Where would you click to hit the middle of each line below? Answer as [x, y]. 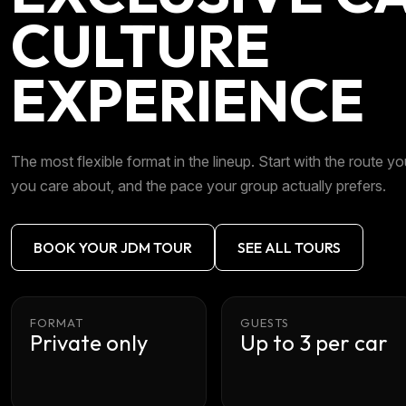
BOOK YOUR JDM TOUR [113, 248]
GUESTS [265, 323]
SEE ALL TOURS [289, 248]
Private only [89, 343]
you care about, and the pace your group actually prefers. [198, 186]
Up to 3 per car [314, 343]
